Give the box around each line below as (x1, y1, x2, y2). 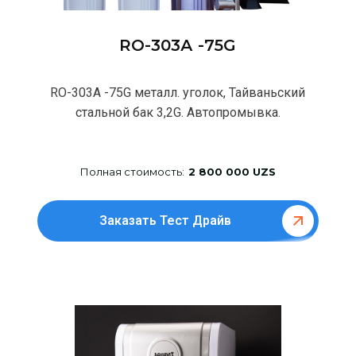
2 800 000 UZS (188, 164, 276, 178)
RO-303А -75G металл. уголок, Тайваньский (50, 85, 306, 101)
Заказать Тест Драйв (99, 213, 232, 229)
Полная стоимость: (79, 164, 184, 178)
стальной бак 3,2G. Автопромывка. (75, 105, 281, 121)
